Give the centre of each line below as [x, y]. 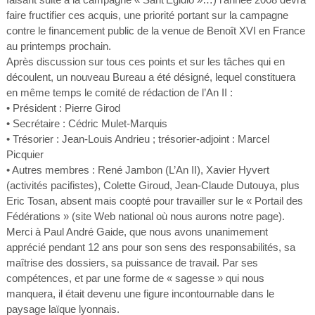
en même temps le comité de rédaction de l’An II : [119, 92]
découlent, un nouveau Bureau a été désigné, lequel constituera [150, 77]
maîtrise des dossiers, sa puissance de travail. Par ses [132, 263]
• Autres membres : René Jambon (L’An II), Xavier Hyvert [137, 170]
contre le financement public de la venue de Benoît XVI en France [155, 31]
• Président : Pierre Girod [63, 108]
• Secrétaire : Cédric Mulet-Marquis [86, 123]
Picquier [25, 154]
